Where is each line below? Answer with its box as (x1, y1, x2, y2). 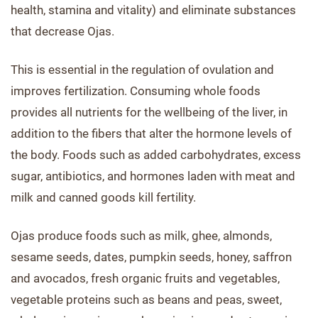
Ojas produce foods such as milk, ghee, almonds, (11, 229, 272, 243)
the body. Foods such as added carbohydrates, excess (11, 148, 301, 162)
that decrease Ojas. (11, 24, 114, 38)
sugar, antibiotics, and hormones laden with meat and (11, 169, 295, 183)
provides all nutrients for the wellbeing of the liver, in (11, 105, 287, 119)
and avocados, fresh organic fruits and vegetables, (11, 271, 280, 285)
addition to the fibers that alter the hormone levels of (11, 126, 292, 141)
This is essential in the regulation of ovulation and (11, 62, 274, 77)
